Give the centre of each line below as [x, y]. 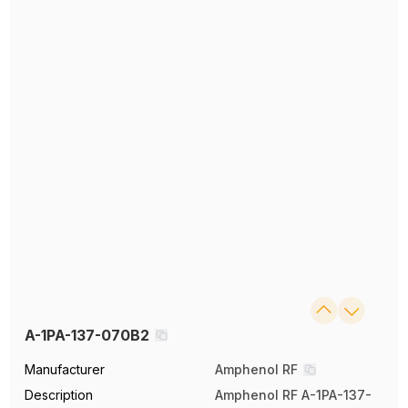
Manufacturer [65, 369]
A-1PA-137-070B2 [87, 335]
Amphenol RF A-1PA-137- [293, 394]
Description [59, 394]
